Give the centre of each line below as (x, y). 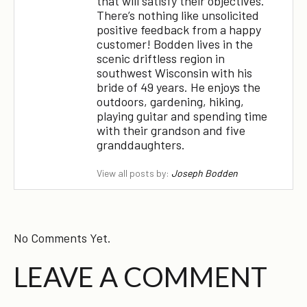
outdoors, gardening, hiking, (170, 102)
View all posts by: (134, 173)
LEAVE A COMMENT (140, 277)
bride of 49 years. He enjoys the (179, 87)
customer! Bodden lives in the (175, 44)
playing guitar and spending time (182, 116)
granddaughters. (141, 145)
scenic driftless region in (161, 59)
